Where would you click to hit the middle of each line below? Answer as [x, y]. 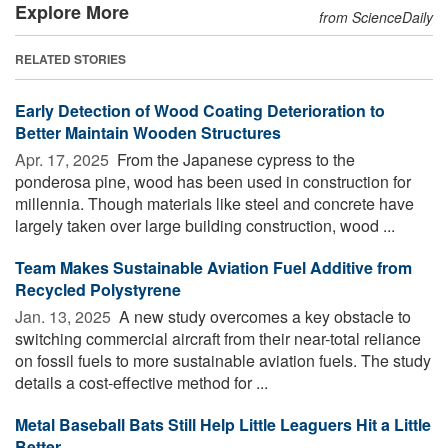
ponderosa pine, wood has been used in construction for [213, 181]
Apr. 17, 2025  [64, 159]
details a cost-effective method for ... [141, 382]
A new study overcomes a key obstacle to [263, 316]
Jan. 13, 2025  [65, 316]
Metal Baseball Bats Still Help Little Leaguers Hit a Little [223, 424]
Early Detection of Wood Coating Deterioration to [200, 110]
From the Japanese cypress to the [234, 159]
